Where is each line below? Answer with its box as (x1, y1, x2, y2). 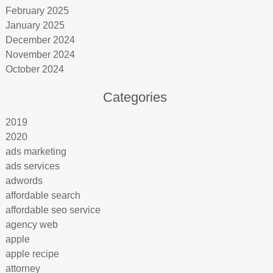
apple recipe (5, 249, 59, 259)
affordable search (5, 190, 80, 200)
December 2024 (5, 35, 75, 45)
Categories (103, 90, 168, 105)
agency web (5, 219, 58, 230)
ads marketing (5, 146, 66, 157)
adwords (5, 175, 43, 186)
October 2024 (5, 64, 64, 74)
